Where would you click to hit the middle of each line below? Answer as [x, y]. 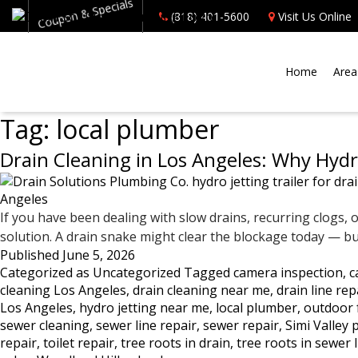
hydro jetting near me [144, 308]
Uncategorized [137, 272]
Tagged [209, 272]
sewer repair [241, 325]
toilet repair [79, 343]
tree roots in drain [175, 343]
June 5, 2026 [99, 255]
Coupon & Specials [86, 16]
